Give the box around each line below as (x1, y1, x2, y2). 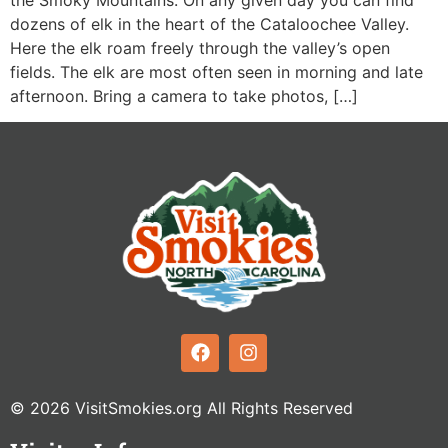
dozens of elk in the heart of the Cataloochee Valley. (10, 14, 409, 35)
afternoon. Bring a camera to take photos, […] (10, 86, 358, 107)
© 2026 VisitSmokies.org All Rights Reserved (10, 397, 353, 418)
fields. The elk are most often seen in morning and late (10, 62, 423, 83)
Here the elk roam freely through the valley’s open (10, 38, 390, 59)
